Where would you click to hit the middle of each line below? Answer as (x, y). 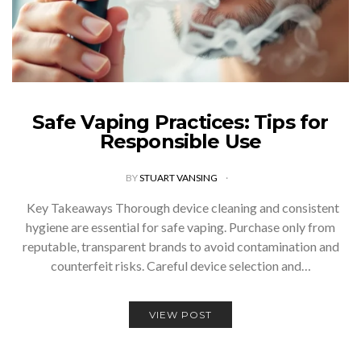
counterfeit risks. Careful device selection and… (180, 265)
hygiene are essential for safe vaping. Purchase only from (180, 226)
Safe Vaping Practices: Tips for (180, 122)
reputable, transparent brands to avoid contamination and (180, 246)
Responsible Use (180, 141)
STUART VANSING (179, 177)
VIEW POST (180, 314)
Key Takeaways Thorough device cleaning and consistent (180, 207)
